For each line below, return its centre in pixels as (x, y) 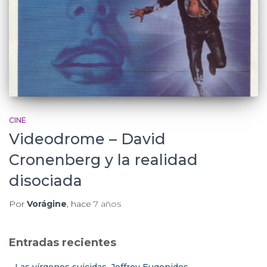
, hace (80, 204)
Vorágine (47, 204)
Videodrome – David (87, 139)
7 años (107, 204)
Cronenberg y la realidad (103, 159)
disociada (46, 180)
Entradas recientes (63, 242)
